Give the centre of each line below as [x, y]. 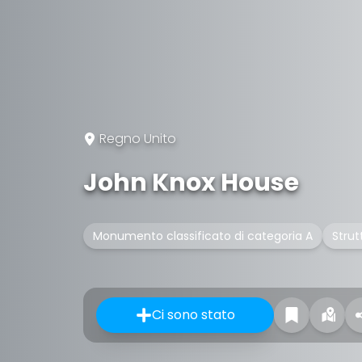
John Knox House [191, 183]
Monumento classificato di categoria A [203, 236]
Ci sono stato [193, 315]
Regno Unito [138, 139]
